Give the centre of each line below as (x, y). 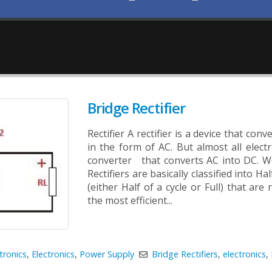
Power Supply (107, 254)
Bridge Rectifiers (185, 254)
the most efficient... (130, 200)
